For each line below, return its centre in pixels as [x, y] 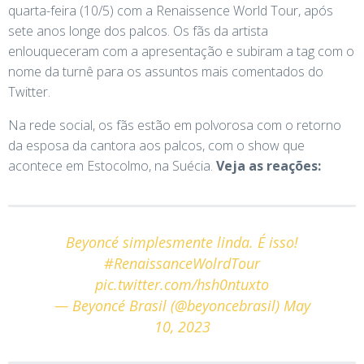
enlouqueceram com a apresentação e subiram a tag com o [181, 51]
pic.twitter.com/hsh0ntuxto [182, 284]
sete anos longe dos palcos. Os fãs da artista [138, 30]
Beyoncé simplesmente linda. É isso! [182, 242]
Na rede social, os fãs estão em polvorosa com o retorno [175, 125]
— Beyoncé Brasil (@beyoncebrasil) [169, 305]
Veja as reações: [269, 165]
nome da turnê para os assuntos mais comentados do [166, 71]
